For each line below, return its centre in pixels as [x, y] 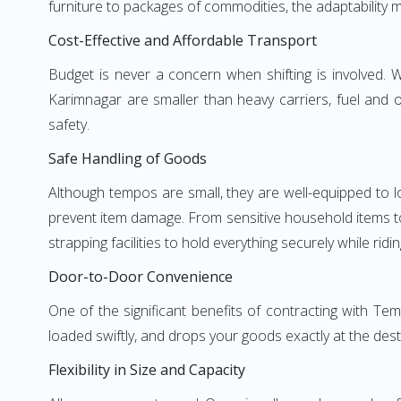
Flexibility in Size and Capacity [147, 370]
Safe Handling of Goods [128, 158]
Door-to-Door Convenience [141, 277]
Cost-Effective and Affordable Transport [183, 40]
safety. [69, 124]
